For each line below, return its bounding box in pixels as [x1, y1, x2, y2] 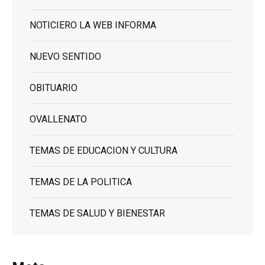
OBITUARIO [30, 81, 77, 96]
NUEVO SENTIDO [30, 50, 101, 64]
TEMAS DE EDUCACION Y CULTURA [30, 144, 177, 159]
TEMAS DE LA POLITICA [30, 175, 132, 190]
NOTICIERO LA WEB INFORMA [30, 18, 156, 33]
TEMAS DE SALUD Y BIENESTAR [30, 206, 165, 221]
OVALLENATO [30, 112, 87, 127]
